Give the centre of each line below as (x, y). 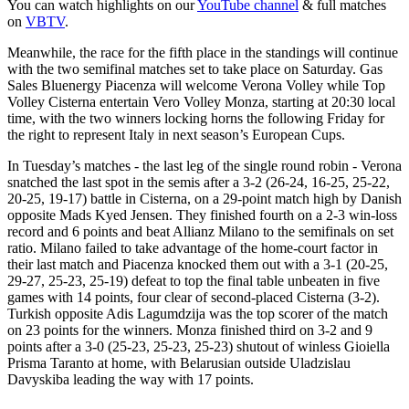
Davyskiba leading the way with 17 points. (131, 380)
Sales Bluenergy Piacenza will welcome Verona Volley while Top (196, 86)
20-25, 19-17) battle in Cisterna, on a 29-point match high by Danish (204, 199)
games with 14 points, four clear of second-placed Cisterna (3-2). (194, 298)
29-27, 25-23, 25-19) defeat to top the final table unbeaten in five (194, 281)
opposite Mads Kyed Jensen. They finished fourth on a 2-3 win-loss (202, 215)
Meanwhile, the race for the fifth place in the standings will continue (203, 53)
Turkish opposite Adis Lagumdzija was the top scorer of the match (198, 314)
